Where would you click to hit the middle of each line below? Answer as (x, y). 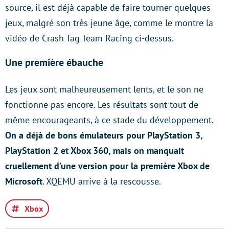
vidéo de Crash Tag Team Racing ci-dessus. (89, 38)
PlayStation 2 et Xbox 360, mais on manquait (95, 151)
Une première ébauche (54, 62)
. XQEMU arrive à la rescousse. (102, 181)
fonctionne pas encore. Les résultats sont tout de (102, 105)
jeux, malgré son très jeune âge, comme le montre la (109, 23)
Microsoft (24, 181)
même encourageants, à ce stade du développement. (109, 120)
